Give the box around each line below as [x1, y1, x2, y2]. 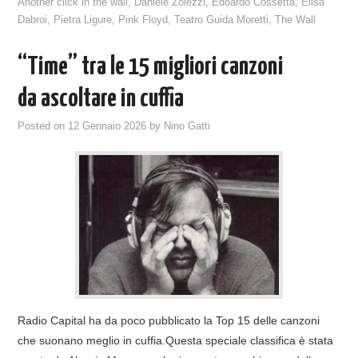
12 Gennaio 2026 [68, 120, 147, 132]
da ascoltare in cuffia [18, 86, 185, 112]
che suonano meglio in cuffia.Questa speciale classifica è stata [18, 333, 334, 347]
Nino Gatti [164, 120, 211, 132]
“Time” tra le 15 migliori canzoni [18, 54, 284, 80]
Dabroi [18, 14, 48, 26]
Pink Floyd [118, 14, 169, 26]
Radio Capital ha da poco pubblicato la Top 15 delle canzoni [18, 313, 320, 327]
